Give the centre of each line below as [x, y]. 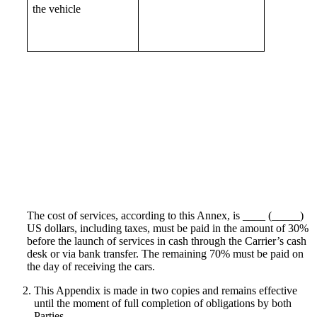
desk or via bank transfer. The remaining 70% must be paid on [165, 253]
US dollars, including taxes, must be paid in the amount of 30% [168, 228]
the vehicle [57, 8]
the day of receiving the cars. [91, 266]
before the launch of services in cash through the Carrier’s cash [167, 241]
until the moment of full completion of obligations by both [163, 303]
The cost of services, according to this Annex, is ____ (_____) [165, 215]
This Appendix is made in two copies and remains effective [166, 290]
